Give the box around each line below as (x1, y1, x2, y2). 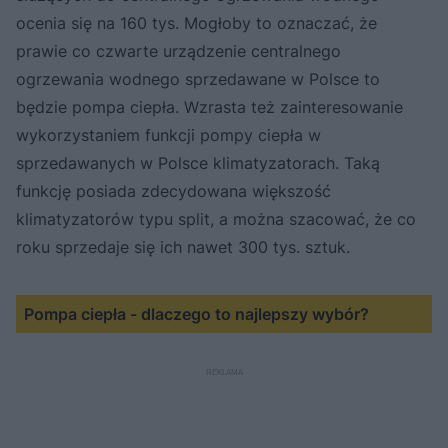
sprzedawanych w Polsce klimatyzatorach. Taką (16, 152, 380, 173)
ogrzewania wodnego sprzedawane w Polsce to (16, 68, 380, 89)
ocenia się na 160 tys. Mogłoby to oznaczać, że (16, 12, 377, 33)
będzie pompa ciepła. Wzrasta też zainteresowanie (16, 96, 403, 117)
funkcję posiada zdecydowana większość (16, 180, 331, 201)
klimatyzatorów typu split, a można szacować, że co (16, 208, 416, 229)
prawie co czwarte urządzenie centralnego (16, 40, 341, 61)
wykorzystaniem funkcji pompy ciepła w (16, 124, 321, 145)
